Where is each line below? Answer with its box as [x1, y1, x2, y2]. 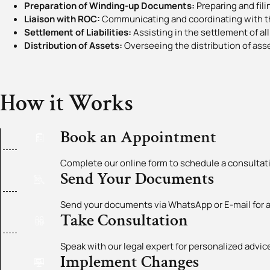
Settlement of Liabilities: [24, 26, 131, 39]
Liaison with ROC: [24, 13, 100, 26]
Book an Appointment [60, 126, 216, 149]
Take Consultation [60, 209, 188, 232]
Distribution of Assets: [24, 39, 122, 52]
